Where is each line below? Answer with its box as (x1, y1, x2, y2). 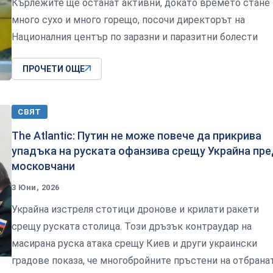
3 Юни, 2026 (12, 182, 60, 192)
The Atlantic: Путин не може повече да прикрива (12, 129, 261, 142)
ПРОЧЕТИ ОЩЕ (23, 63, 85, 74)
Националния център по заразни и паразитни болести (12, 30, 258, 43)
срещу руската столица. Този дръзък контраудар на (12, 220, 252, 232)
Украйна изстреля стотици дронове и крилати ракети (12, 203, 259, 215)
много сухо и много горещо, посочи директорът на (12, 13, 245, 26)
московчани (12, 159, 75, 172)
